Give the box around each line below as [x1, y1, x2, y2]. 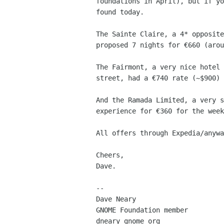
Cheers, [96, 151, 124, 159]
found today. [96, 8, 144, 16]
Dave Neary [96, 195, 136, 203]
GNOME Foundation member [96, 206, 188, 214]
